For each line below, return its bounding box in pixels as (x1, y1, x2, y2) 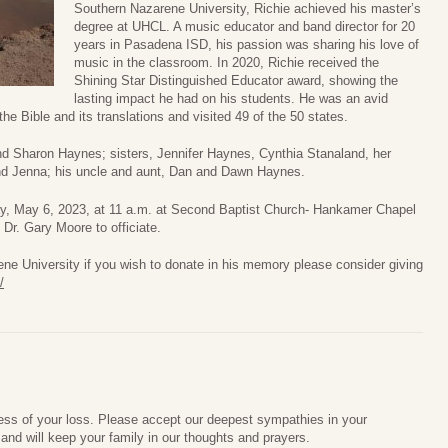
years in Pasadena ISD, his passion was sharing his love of (74, 36, 419, 52)
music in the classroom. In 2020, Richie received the (74, 54, 379, 70)
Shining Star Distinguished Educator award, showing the (74, 72, 398, 88)
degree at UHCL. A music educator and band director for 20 (74, 18, 415, 34)
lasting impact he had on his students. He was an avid (74, 90, 388, 106)
